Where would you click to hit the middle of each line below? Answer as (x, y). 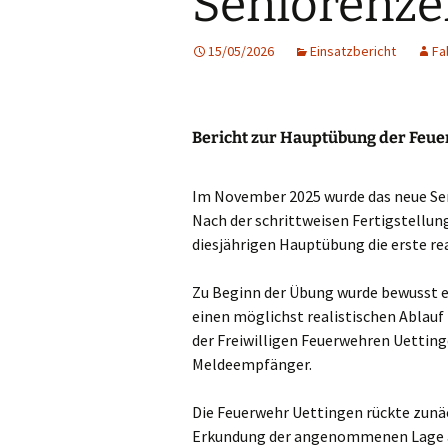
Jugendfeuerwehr (312, 74)
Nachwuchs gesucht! (321, 164)
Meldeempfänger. (252, 364)
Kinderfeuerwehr (309, 119)
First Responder (305, 29)
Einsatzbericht (353, 51)
